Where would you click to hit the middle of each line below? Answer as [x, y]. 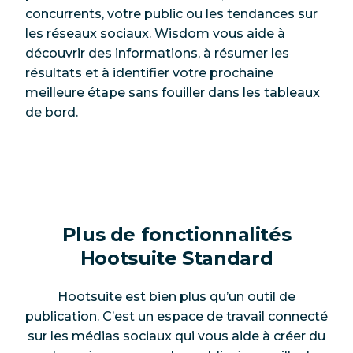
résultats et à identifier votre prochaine [149, 72]
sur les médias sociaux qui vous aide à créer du [176, 336]
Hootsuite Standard [176, 258]
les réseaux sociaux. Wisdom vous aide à [155, 33]
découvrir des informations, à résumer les [157, 53]
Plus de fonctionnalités [176, 234]
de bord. [52, 112]
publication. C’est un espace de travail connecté [176, 317]
